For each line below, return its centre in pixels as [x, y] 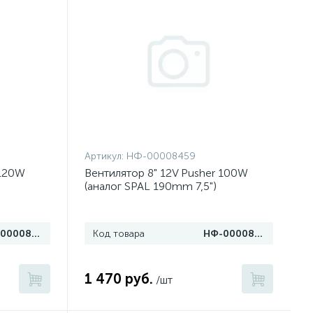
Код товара [119, 234]
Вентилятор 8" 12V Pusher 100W [167, 173]
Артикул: [106, 156]
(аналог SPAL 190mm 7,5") [151, 186]
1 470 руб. [119, 279]
